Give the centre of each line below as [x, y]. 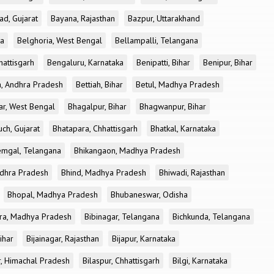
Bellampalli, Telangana [157, 40]
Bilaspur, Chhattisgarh [121, 261]
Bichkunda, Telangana [211, 217]
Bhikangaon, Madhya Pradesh [127, 150]
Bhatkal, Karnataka [183, 128]
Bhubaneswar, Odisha [149, 194]
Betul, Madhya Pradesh [178, 84]
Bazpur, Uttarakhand [164, 18]
